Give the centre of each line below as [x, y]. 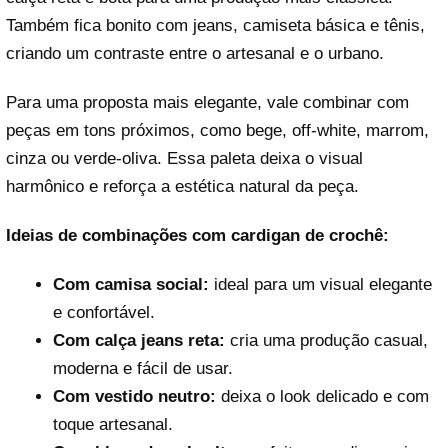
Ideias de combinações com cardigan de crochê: [197, 235]
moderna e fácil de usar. [142, 369]
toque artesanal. [112, 425]
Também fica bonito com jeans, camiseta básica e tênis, [215, 25]
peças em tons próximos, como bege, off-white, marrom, [217, 130]
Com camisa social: [130, 285]
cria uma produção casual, [326, 341]
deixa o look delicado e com [322, 397]
